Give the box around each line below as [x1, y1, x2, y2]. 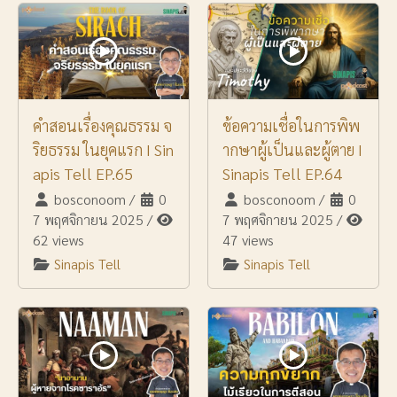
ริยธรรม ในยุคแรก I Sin [33, 138, 174, 160]
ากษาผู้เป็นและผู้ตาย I [222, 138, 362, 160]
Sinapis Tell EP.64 [222, 162, 342, 183]
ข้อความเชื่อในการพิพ [222, 114, 360, 136]
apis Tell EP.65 [33, 162, 133, 183]
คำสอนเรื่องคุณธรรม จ [33, 114, 172, 136]
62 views [33, 230, 84, 249]
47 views [222, 230, 274, 249]
